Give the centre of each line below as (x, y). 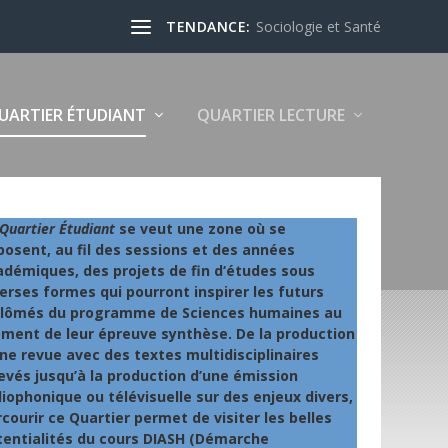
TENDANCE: (208, 26)
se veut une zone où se (202, 228)
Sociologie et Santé (318, 26)
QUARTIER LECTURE (270, 115)
